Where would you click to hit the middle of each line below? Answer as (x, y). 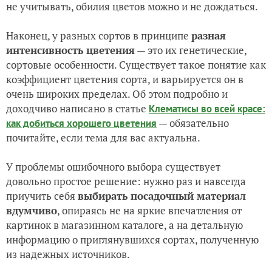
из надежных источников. (69, 254)
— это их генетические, (191, 50)
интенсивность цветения (70, 50)
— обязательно (193, 123)
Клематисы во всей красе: (207, 108)
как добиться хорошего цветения (81, 123)
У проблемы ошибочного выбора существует (113, 166)
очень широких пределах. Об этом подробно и (117, 93)
